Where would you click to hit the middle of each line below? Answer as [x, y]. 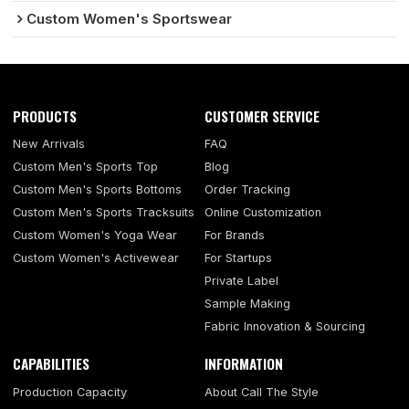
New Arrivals [49, 144]
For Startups [238, 258]
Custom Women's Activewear [96, 258]
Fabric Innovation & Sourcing [285, 327]
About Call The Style [262, 392]
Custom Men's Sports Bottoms [98, 190]
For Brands [235, 236]
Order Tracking [247, 190]
